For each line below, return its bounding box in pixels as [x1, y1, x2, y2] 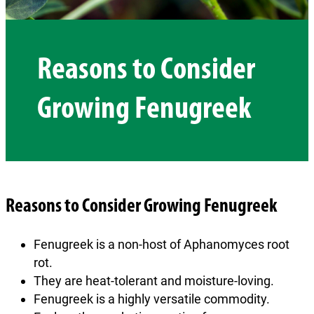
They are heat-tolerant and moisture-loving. [34, 273, 277, 288]
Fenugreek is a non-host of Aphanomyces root [34, 236, 289, 252]
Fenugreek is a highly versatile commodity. [34, 291, 270, 306]
